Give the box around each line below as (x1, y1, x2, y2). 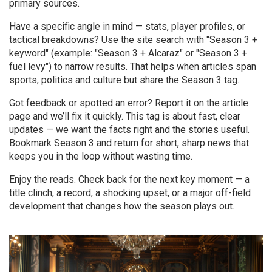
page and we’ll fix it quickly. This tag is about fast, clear (9, 110, 240, 122)
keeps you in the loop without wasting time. (9, 151, 192, 162)
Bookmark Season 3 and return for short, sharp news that (9, 137, 249, 149)
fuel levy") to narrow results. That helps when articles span (9, 61, 256, 72)
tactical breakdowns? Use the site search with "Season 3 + (9, 34, 257, 46)
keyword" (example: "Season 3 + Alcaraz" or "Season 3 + (9, 47, 247, 59)
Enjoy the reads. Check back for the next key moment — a (9, 174, 250, 185)
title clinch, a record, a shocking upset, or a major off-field (9, 187, 251, 199)
